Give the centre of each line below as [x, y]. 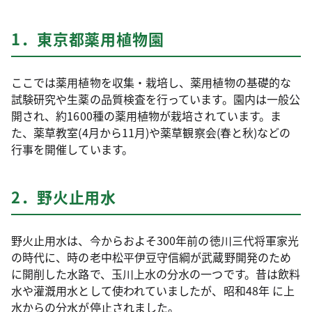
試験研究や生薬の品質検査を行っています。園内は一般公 [156, 99]
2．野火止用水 [64, 197]
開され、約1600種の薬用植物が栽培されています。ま [147, 116]
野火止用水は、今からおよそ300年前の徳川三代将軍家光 [155, 241]
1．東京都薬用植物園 [88, 39]
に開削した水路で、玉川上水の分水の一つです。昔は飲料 [156, 274]
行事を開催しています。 [72, 149]
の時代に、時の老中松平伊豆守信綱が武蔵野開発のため [151, 257]
